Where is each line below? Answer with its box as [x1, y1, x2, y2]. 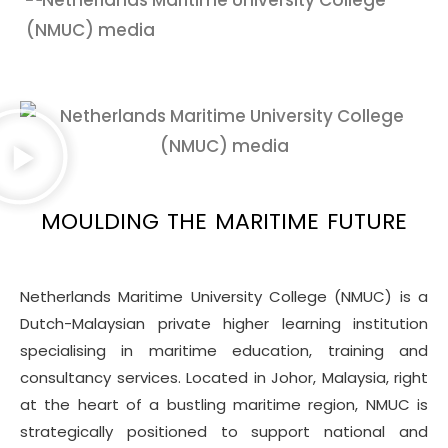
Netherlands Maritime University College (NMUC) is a [20, 285, 428, 307]
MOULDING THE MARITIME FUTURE [40, 205, 408, 237]
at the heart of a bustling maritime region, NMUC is [20, 393, 428, 415]
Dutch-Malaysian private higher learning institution [20, 312, 428, 334]
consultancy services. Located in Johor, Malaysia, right [20, 366, 428, 388]
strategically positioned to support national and [20, 420, 428, 442]
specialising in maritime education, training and [20, 339, 428, 361]
